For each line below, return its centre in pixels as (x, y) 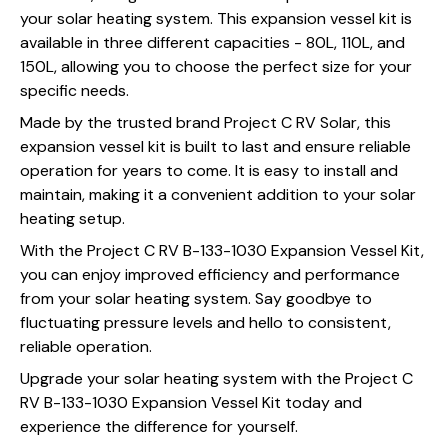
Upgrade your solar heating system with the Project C (216, 378)
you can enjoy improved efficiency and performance (210, 274)
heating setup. (72, 218)
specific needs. (74, 90)
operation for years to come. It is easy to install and (209, 170)
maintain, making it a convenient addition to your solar (218, 194)
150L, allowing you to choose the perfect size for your (216, 66)
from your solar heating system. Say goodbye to (196, 298)
